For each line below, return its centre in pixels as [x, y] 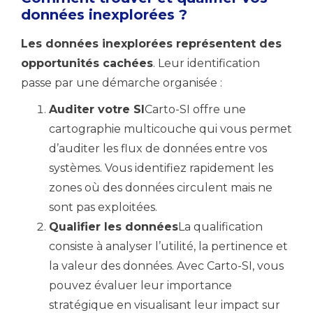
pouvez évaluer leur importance [140, 285]
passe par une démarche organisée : [122, 83]
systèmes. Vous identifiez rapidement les [161, 168]
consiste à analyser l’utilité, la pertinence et [168, 246]
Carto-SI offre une [195, 109]
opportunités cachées [87, 63]
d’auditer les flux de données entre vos [158, 148]
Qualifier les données [114, 227]
